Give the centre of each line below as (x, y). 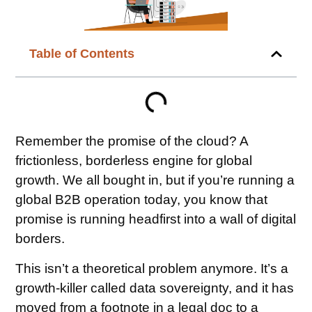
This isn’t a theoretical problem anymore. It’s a (152, 268)
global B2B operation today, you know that (142, 200)
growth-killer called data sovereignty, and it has (155, 288)
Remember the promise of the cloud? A (132, 141)
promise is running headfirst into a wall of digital (156, 219)
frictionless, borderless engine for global (134, 161)
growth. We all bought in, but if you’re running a (155, 180)
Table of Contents (82, 54)
